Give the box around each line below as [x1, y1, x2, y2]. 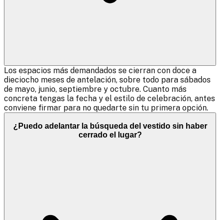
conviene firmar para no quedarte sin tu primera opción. [4, 103, 208, 113]
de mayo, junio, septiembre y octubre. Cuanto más [4, 84, 187, 94]
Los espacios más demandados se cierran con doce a [4, 66, 196, 76]
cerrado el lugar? [78, 130, 142, 139]
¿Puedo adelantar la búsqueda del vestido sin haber [13, 121, 207, 130]
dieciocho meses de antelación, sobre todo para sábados [4, 75, 211, 85]
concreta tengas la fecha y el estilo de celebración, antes [4, 94, 215, 104]
